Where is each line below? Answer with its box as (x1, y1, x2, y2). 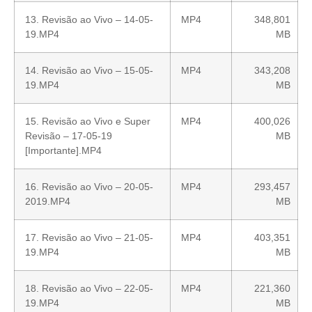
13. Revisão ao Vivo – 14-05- (25, 13, 153, 25)
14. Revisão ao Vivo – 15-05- (25, 64, 153, 76)
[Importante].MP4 (25, 144, 102, 156)
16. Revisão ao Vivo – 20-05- (25, 180, 153, 192)
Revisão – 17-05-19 (25, 130, 112, 141)
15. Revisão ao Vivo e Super (25, 115, 150, 127)
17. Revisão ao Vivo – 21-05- (25, 231, 153, 243)
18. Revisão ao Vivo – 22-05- (25, 282, 153, 294)
